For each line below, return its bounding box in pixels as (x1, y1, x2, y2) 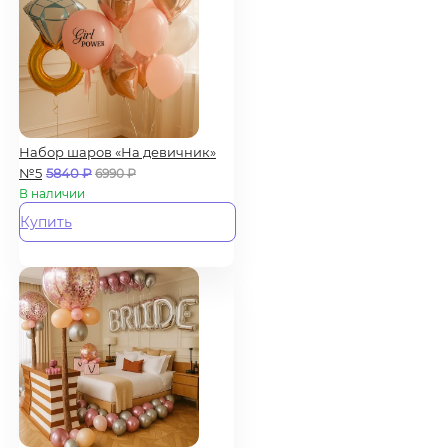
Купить (20, 212, 72, 231)
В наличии (19, 185, 85, 201)
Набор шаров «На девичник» (19, 143, 216, 160)
